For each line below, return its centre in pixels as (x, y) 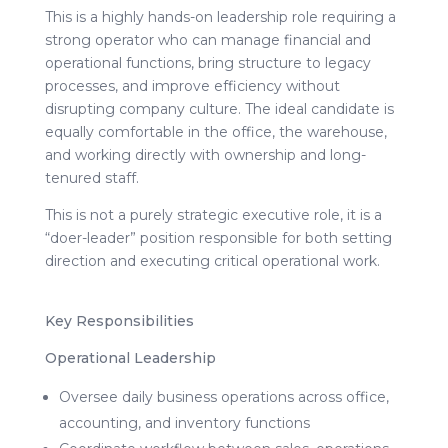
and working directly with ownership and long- (205, 154)
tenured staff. (91, 177)
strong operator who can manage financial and (207, 39)
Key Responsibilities (119, 320)
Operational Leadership (130, 357)
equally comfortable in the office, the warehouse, (215, 131)
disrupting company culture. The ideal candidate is (219, 108)
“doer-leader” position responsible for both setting (218, 237)
